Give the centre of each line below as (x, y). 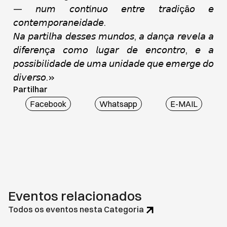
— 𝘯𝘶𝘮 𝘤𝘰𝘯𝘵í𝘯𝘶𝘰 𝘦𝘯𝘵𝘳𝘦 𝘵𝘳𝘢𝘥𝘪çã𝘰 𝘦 (113, 9)
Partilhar (30, 89)
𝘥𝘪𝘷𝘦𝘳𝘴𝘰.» (34, 78)
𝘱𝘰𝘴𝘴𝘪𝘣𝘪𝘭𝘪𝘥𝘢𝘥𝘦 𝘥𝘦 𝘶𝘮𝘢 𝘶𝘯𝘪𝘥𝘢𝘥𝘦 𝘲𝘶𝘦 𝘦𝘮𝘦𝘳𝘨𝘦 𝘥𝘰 (113, 64)
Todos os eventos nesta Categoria (76, 210)
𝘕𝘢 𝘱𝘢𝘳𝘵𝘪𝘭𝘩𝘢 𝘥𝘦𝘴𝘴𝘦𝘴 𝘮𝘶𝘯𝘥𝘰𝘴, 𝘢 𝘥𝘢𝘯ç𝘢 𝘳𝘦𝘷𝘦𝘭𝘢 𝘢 (113, 36)
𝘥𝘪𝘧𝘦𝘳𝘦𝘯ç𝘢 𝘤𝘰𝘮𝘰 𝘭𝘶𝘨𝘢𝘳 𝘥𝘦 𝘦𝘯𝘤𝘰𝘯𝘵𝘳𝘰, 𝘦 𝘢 (113, 50)
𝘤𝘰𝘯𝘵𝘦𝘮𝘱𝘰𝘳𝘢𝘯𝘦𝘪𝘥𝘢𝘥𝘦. (60, 23)
